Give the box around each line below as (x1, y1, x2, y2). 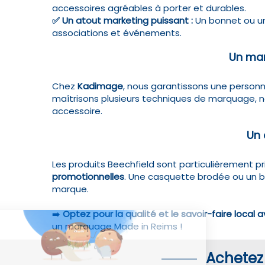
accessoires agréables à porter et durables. (52, 2, 246, 15)
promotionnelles (52, 170, 124, 183)
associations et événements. (52, 27, 182, 40)
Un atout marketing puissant (62, 14, 189, 27)
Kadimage (77, 80, 123, 93)
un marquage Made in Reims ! (52, 220, 182, 233)
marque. (52, 183, 89, 196)
